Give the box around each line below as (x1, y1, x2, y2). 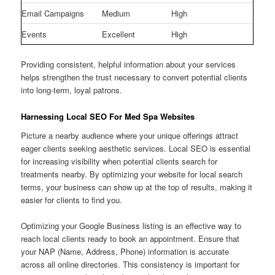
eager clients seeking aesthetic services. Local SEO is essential (21, 142, 251, 155)
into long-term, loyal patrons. (21, 84, 123, 96)
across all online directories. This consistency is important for (21, 258, 240, 271)
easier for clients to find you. (21, 194, 123, 206)
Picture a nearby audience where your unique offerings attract (21, 130, 239, 142)
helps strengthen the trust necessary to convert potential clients (21, 71, 248, 83)
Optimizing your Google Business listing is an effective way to (21, 220, 242, 232)
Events (21, 28, 47, 41)
